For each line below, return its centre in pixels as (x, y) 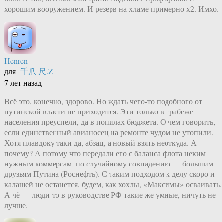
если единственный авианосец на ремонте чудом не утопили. (109, 132)
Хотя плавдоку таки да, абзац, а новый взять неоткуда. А (101, 143)
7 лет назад (23, 83)
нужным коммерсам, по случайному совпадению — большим (109, 164)
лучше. (16, 205)
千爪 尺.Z (37, 71)
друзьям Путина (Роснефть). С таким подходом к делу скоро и (110, 174)
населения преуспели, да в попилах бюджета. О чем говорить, (110, 122)
